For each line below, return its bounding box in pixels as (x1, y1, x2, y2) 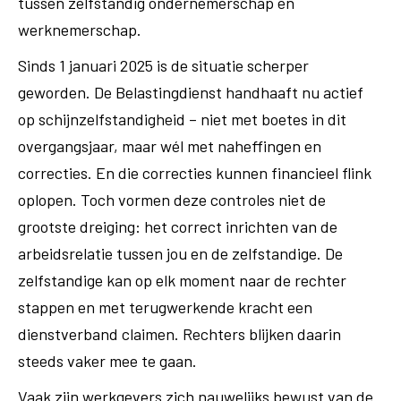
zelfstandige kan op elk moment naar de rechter (18, 270, 346, 290)
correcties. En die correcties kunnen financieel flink (18, 163, 371, 183)
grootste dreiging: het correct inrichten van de (18, 217, 337, 236)
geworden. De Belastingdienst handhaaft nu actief (18, 82, 363, 102)
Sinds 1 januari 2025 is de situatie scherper (18, 55, 309, 75)
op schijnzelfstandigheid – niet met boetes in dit (18, 109, 346, 129)
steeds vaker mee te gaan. (18, 351, 197, 371)
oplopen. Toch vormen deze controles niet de (18, 190, 326, 209)
